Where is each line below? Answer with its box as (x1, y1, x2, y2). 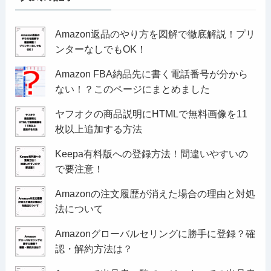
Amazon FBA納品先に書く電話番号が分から (54, 68, 248, 79)
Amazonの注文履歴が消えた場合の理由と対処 (54, 188, 255, 199)
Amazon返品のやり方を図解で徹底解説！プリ (54, 28, 255, 39)
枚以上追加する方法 (54, 123, 142, 134)
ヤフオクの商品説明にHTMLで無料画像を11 (54, 108, 247, 119)
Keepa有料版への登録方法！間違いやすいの (54, 148, 248, 159)
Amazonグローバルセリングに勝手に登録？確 (54, 227, 255, 239)
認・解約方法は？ (54, 243, 132, 254)
